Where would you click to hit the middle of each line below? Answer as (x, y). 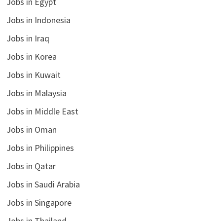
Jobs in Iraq (28, 38)
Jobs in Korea (31, 56)
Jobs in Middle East (42, 111)
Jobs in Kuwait (33, 74)
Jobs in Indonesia (38, 20)
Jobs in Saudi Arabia (43, 184)
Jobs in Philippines (40, 147)
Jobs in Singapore (39, 202)
